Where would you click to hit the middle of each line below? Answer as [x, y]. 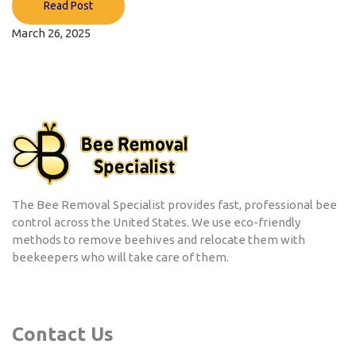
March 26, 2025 [51, 33]
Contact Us [63, 335]
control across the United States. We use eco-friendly [156, 222]
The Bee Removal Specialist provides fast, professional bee [174, 205]
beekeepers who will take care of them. [120, 257]
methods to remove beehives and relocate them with [159, 240]
